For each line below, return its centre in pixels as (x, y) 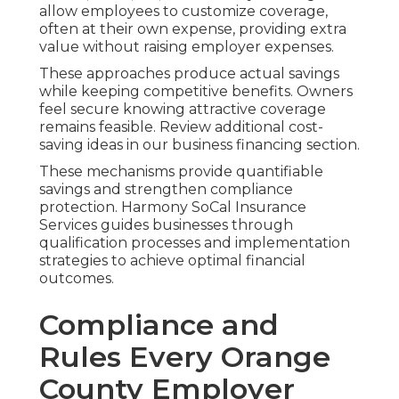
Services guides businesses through (166, 225)
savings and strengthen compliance (166, 190)
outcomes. (77, 279)
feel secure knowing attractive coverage (183, 110)
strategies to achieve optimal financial (172, 261)
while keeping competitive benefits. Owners (196, 92)
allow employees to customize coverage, (183, 12)
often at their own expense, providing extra (193, 29)
